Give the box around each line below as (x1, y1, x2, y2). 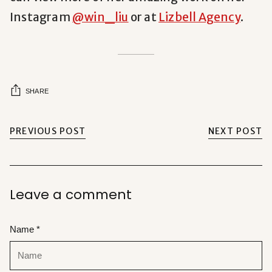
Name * (10, 224, 40, 234)
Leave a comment (10, 185, 132, 204)
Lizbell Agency (158, 10, 240, 25)
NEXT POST (208, 126, 262, 137)
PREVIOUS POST (10, 126, 86, 137)
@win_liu (72, 10, 129, 25)
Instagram (10, 10, 72, 25)
